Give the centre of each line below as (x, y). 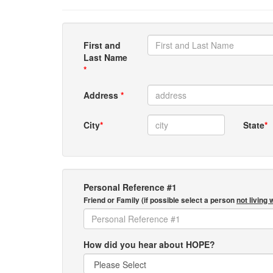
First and (102, 45)
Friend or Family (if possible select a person (160, 200)
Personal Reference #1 (130, 187)
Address (102, 95)
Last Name (105, 57)
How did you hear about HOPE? (149, 244)
